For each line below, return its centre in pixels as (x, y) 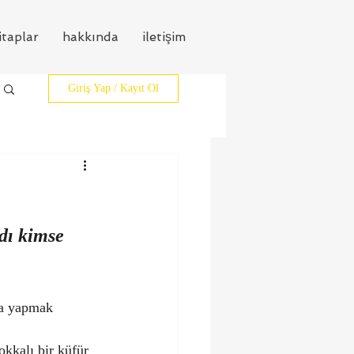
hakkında (90, 37)
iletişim (164, 37)
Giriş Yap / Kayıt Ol (113, 88)
